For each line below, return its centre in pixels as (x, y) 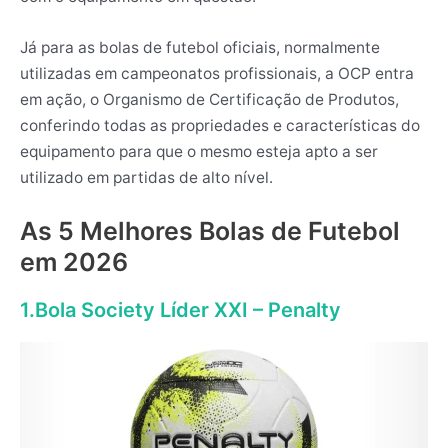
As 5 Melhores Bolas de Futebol (210, 230)
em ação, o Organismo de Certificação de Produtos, (209, 100)
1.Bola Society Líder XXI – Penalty (180, 309)
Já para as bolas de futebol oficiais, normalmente (200, 48)
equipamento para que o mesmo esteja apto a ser (199, 152)
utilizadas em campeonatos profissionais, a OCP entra (217, 74)
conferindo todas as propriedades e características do (220, 126)
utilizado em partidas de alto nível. (146, 178)
